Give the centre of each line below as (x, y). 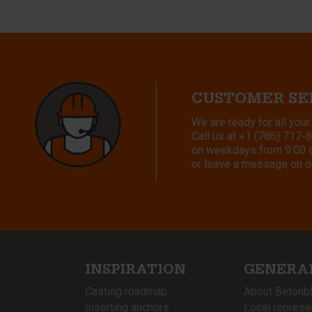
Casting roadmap (126, 291)
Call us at (215, 136)
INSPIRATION (135, 272)
